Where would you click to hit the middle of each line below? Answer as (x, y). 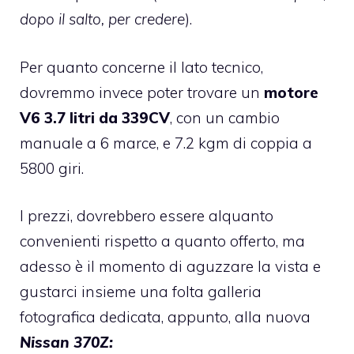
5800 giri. (52, 168)
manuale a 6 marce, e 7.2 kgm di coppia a (166, 143)
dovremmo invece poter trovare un (142, 92)
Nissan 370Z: (66, 343)
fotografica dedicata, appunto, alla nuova (165, 317)
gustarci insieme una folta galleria (141, 292)
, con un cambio (225, 117)
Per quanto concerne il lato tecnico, (141, 67)
